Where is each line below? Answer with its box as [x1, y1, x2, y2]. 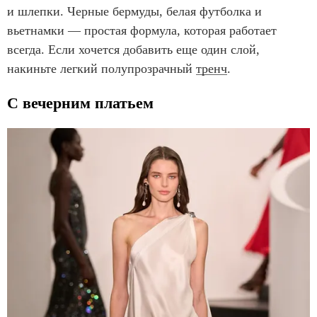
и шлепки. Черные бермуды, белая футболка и [7, 4, 262, 18]
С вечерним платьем [7, 93, 154, 112]
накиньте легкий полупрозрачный [7, 61, 196, 76]
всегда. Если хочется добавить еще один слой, [7, 42, 260, 57]
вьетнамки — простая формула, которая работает [7, 23, 277, 38]
